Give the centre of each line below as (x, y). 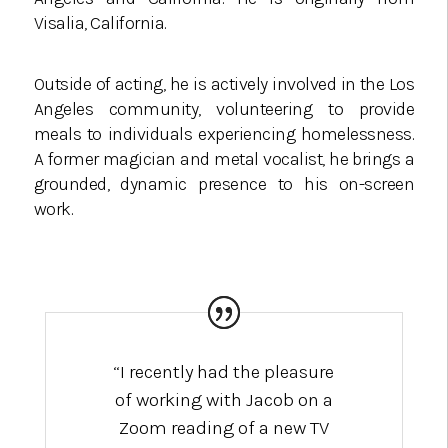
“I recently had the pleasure (224, 372)
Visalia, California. (100, 23)
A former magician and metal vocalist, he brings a (224, 159)
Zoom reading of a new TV (223, 428)
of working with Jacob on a (223, 400)
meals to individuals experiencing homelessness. (224, 134)
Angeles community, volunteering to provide (224, 109)
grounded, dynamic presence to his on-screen (224, 184)
